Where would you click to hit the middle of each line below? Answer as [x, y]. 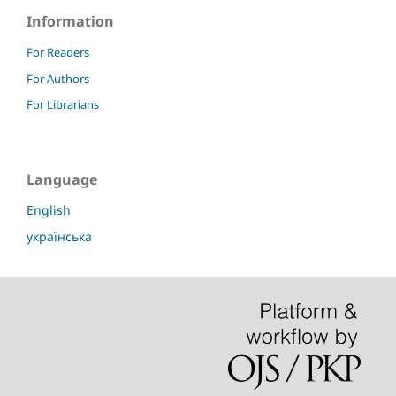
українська [59, 237]
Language [62, 180]
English [49, 210]
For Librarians [63, 105]
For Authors [58, 78]
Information [70, 21]
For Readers [58, 52]
